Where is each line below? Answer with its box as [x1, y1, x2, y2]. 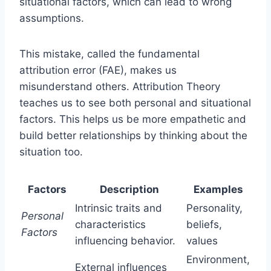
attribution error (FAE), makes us [19, 64, 177, 76]
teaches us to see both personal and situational [19, 96, 251, 109]
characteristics [75, 218, 146, 230]
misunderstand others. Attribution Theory [19, 80, 220, 93]
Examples [193, 183, 243, 195]
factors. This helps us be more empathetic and [19, 113, 246, 125]
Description [100, 183, 159, 195]
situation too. [19, 145, 83, 158]
